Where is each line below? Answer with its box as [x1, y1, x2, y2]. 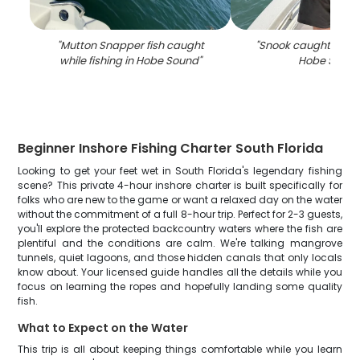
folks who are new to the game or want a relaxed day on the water [18, 193, 342, 207]
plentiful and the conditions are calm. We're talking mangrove [18, 236, 342, 250]
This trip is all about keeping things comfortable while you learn [18, 342, 342, 356]
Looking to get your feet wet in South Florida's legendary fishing [18, 164, 342, 178]
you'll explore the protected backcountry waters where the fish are [18, 222, 342, 235]
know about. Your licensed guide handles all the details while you [18, 265, 342, 279]
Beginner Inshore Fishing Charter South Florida [18, 139, 324, 157]
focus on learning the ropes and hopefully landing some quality [18, 280, 342, 293]
